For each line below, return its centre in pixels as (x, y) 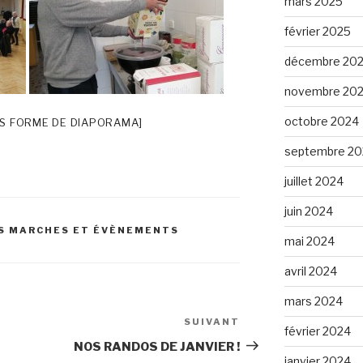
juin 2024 (308, 211)
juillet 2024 (314, 181)
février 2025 (317, 31)
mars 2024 (313, 301)
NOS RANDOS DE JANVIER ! (157, 346)
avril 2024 (310, 271)
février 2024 (317, 331)
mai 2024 (309, 241)
